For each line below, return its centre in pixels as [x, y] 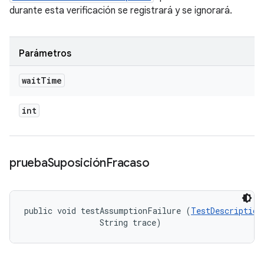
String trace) [93, 222]
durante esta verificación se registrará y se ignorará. [121, 11]
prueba [29, 163]
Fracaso [128, 163]
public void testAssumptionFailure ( [108, 211]
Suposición [77, 163]
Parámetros [45, 54]
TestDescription [227, 211]
